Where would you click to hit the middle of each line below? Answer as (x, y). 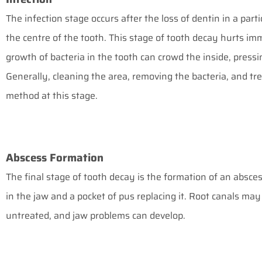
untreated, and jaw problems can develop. (96, 216)
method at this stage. (52, 96)
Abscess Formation (55, 158)
